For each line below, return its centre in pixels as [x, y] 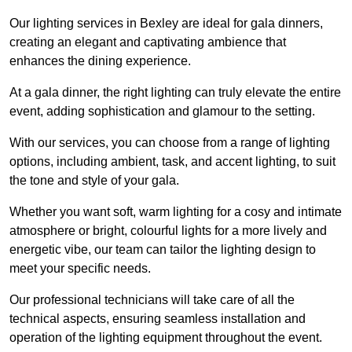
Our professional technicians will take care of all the [152, 299]
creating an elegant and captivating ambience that [148, 42]
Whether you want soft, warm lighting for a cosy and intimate [176, 211]
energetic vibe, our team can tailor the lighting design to [163, 249]
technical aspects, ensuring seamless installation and [158, 318]
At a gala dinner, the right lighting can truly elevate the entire [175, 92]
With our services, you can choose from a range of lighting [170, 142]
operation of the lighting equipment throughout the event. [166, 337]
